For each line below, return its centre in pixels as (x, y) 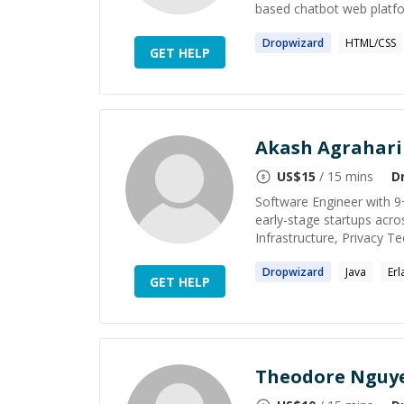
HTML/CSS (371, 43)
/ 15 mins (344, 176)
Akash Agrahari (329, 147)
